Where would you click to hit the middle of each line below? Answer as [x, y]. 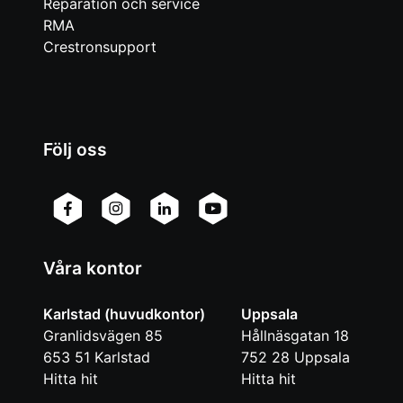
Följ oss [75, 150]
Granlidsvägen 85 [103, 336]
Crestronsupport [100, 47]
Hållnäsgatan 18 [295, 336]
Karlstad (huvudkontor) [124, 314]
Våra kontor [93, 269]
